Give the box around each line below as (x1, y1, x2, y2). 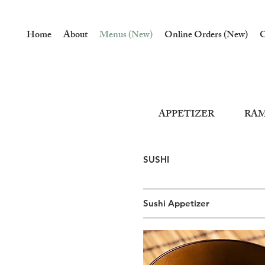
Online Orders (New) (164, 27, 248, 44)
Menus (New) (99, 27, 153, 44)
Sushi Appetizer (143, 198, 209, 209)
